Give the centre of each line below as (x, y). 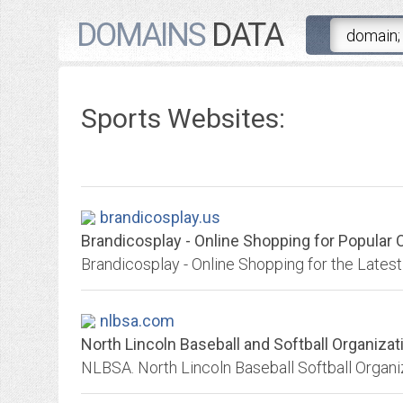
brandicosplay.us (160, 217)
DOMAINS (141, 35)
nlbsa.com (137, 321)
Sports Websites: (183, 118)
